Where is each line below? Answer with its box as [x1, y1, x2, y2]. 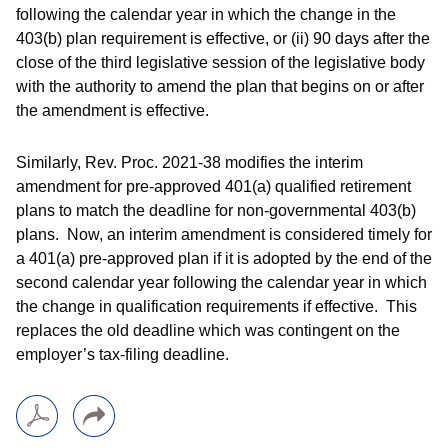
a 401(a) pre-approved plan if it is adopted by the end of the [16, 250, 432, 267]
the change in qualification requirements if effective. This [16, 298, 417, 315]
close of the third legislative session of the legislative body [16, 54, 425, 71]
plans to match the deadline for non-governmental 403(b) [16, 202, 416, 219]
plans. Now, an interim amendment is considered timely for [16, 226, 432, 243]
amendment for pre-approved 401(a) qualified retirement [16, 178, 411, 195]
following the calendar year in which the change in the [16, 6, 396, 23]
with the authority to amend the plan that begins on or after [16, 78, 424, 95]
